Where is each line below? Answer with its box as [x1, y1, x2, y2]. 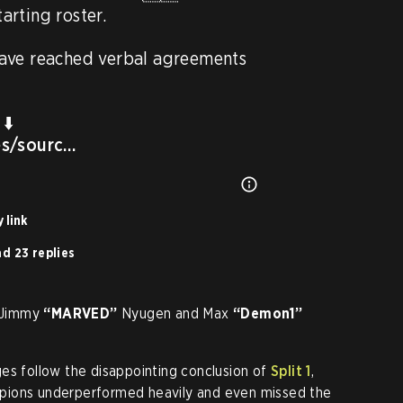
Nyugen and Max [117, 305, 234, 322]
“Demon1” [233, 305, 303, 322]
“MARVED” [43, 305, 118, 322]
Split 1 [271, 363, 311, 380]
